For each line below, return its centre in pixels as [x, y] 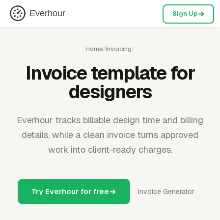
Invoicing [119, 49]
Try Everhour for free [70, 191]
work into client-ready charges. [110, 150]
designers [110, 92]
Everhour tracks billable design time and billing [110, 120]
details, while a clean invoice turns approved [110, 135]
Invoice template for [110, 73]
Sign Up [185, 14]
